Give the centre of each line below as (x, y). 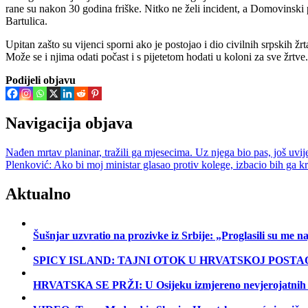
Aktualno (38, 194)
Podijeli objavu (41, 80)
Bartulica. (26, 21)
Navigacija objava (69, 123)
